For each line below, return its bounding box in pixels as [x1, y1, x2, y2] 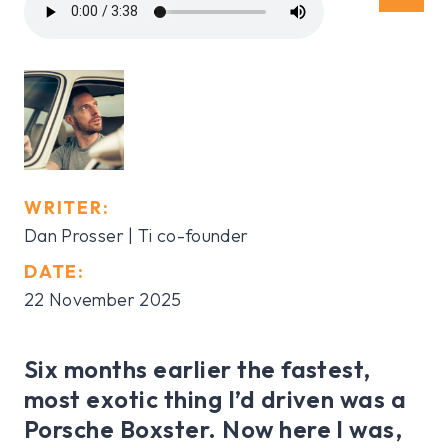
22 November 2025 [24, 287, 182, 311]
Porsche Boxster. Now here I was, [24, 413, 403, 444]
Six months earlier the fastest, [24, 353, 371, 384]
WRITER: [24, 195, 110, 219]
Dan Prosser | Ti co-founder [24, 223, 249, 247]
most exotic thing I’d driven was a [24, 383, 407, 414]
